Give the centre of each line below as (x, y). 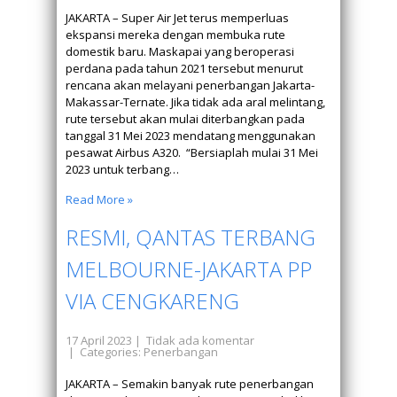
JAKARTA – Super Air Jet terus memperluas (177, 18)
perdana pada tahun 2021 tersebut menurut (184, 68)
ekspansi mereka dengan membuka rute (175, 35)
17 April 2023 (99, 340)
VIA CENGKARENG (152, 301)
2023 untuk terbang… (122, 169)
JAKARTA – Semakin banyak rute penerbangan (190, 384)
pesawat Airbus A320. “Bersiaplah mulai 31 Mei (192, 152)
